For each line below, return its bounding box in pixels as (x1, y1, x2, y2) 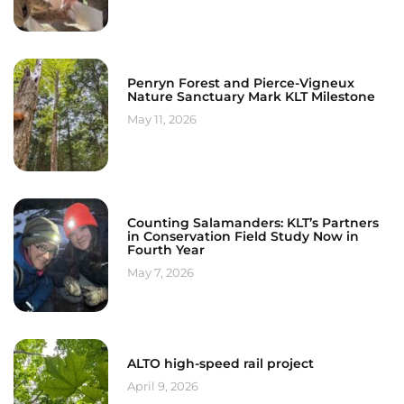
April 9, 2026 (126, 378, 198, 393)
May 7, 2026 (126, 265, 194, 280)
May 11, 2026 (126, 111, 197, 126)
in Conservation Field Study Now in (126, 228, 359, 245)
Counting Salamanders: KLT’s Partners (126, 215, 379, 232)
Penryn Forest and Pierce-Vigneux (126, 74, 354, 91)
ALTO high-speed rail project (126, 354, 314, 372)
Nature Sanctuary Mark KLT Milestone (126, 87, 375, 105)
